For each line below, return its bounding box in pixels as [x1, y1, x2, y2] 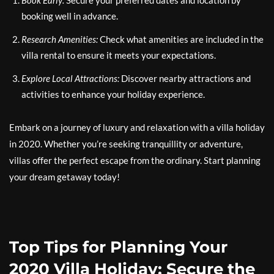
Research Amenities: [21, 34, 98, 45]
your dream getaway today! [9, 171, 120, 183]
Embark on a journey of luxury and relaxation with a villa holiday [9, 122, 265, 133]
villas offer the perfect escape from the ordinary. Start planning [9, 155, 261, 166]
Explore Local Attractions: [21, 73, 119, 84]
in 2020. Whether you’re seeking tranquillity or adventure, [9, 138, 243, 150]
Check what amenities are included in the [98, 34, 264, 45]
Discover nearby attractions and [119, 73, 251, 84]
